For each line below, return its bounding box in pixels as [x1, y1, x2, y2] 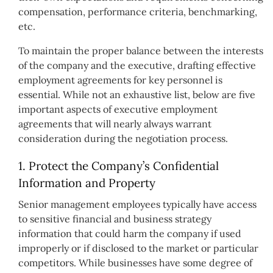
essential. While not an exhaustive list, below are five [18, 88, 255, 101]
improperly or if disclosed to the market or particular [18, 242, 258, 255]
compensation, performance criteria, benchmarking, [18, 5, 257, 18]
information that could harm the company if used [18, 227, 241, 240]
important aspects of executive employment [18, 102, 218, 115]
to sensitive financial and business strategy [18, 213, 211, 225]
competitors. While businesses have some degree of [18, 257, 252, 269]
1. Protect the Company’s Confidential [18, 158, 219, 173]
